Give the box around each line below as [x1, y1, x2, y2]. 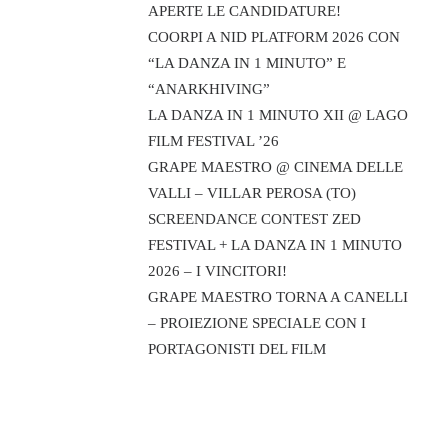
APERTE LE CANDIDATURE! [148, 3, 341, 19]
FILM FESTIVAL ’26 [148, 133, 279, 149]
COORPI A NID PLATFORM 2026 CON [148, 29, 400, 45]
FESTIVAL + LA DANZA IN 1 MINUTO [148, 237, 402, 253]
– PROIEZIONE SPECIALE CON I [148, 315, 366, 331]
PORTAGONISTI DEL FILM [148, 341, 326, 357]
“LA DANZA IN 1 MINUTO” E [148, 55, 346, 71]
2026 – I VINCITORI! [148, 263, 287, 279]
